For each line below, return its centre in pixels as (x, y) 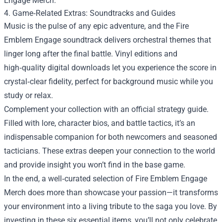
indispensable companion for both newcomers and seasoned (111, 137)
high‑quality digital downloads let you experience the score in (110, 68)
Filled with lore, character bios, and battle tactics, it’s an (100, 123)
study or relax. (28, 95)
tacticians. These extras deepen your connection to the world (110, 151)
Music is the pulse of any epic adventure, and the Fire (96, 26)
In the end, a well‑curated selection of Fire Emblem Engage (106, 179)
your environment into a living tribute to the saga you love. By (111, 206)
